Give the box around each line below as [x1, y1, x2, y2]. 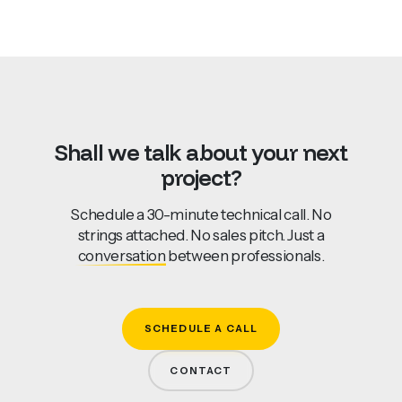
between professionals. [165, 246, 325, 266]
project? [160, 162, 242, 191]
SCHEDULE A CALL [144, 322, 258, 336]
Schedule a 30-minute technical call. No [70, 205, 332, 224]
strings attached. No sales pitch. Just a [77, 225, 325, 245]
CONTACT [170, 363, 232, 377]
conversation [77, 246, 166, 266]
